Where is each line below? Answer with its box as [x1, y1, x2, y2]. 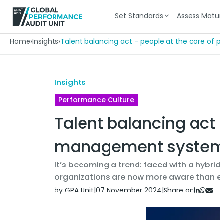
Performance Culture [58, 95, 134, 105]
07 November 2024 [96, 185, 162, 195]
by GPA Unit [55, 185, 94, 195]
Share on [164, 185, 194, 195]
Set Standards [114, 11, 163, 21]
